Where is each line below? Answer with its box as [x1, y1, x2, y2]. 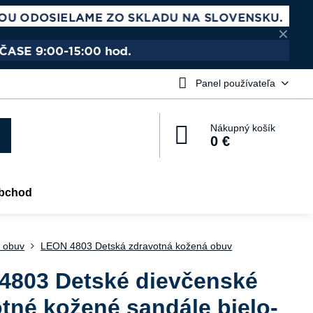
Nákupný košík [210, 122, 276, 133]
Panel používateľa [195, 78, 275, 89]
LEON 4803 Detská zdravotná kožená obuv [41, 240, 233, 252]
